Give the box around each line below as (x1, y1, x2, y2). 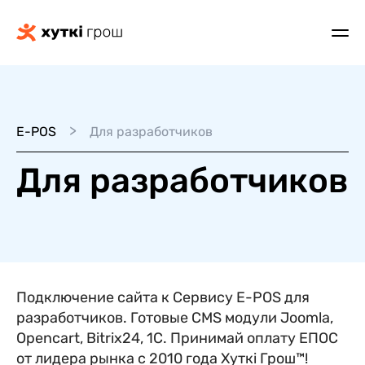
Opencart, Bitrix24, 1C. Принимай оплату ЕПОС (16, 329, 338, 347)
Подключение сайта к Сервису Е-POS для (16, 288, 310, 306)
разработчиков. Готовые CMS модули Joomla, (16, 309, 333, 327)
